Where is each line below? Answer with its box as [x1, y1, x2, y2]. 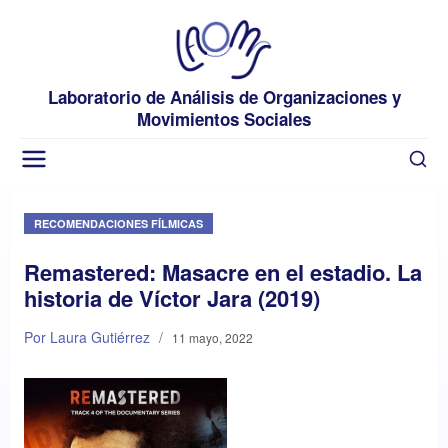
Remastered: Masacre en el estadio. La [24, 255, 422, 288]
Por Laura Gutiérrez [24, 326, 150, 347]
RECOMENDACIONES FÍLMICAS [34, 215, 203, 231]
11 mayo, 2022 [172, 328, 253, 346]
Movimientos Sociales [137, 106, 311, 131]
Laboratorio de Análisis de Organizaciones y [47, 84, 401, 109]
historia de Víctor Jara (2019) [24, 281, 320, 314]
